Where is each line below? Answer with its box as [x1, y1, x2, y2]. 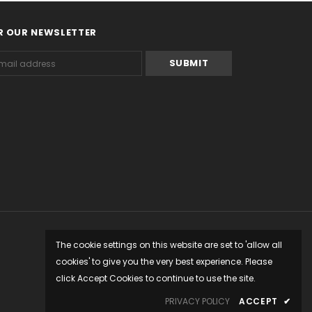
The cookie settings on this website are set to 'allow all [56, 239, 282, 251]
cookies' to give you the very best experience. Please [56, 256, 272, 267]
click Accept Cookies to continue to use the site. [56, 272, 256, 284]
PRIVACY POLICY [165, 295, 231, 307]
